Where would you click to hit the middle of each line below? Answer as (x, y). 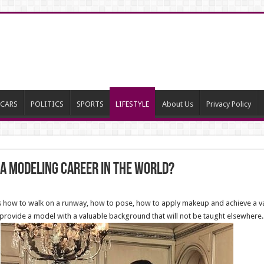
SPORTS (90, 104)
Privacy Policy (228, 104)
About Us (177, 104)
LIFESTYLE (132, 104)
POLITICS (47, 104)
